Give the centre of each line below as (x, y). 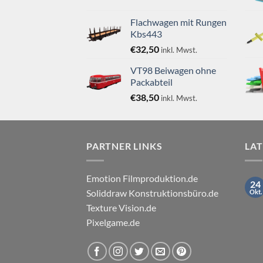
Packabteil (151, 82)
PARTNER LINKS (124, 146)
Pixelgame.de (113, 222)
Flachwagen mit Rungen (178, 22)
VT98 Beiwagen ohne (173, 70)
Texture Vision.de (121, 207)
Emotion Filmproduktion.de (142, 178)
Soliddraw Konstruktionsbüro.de (152, 193)
